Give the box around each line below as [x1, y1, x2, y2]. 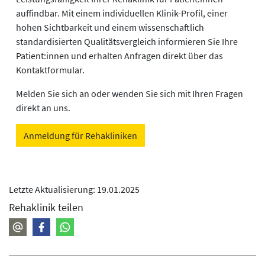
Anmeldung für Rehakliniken [24, 130, 137, 142]
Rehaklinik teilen [9, 201, 83, 215]
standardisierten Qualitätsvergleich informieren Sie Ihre [16, 35, 238, 48]
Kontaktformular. [16, 64, 85, 76]
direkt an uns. [16, 102, 70, 114]
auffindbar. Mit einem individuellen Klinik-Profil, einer [16, 7, 228, 20]
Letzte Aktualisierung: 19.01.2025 [9, 183, 140, 196]
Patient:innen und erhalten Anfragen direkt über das [16, 50, 223, 62]
